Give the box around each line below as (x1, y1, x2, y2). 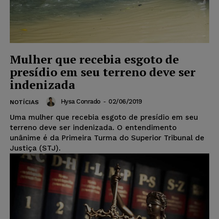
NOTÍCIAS (10, 98, 39, 106)
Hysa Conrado (60, 97, 101, 105)
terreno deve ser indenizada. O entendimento (10, 123, 176, 132)
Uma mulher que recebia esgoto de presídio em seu (10, 112, 198, 122)
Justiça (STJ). (10, 143, 61, 153)
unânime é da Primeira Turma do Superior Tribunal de (10, 133, 204, 142)
